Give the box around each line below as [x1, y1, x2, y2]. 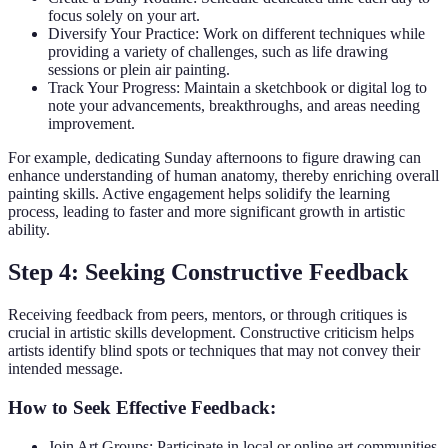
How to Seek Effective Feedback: [8, 396, 276, 418]
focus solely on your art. [48, 7, 200, 25]
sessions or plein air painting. [48, 61, 230, 79]
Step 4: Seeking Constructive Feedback [8, 259, 408, 286]
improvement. [48, 115, 135, 133]
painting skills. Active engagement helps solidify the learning [8, 185, 390, 203]
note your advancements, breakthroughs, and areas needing [48, 97, 420, 115]
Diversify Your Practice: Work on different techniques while [48, 25, 425, 43]
